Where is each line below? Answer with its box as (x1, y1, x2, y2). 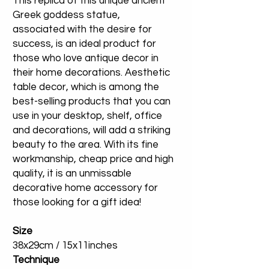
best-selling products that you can (13, 96, 171, 107)
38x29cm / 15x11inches (13, 240, 118, 252)
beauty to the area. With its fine (13, 139, 159, 151)
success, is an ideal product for (13, 38, 156, 50)
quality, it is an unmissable (13, 168, 131, 180)
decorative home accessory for (13, 183, 158, 194)
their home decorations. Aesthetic (13, 67, 170, 79)
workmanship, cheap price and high (13, 154, 174, 165)
